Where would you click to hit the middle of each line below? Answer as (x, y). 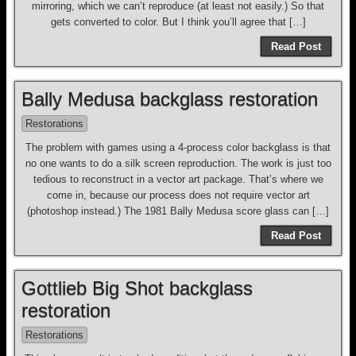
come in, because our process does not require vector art (178, 195)
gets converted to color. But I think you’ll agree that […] (178, 22)
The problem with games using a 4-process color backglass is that (178, 147)
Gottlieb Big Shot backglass (137, 288)
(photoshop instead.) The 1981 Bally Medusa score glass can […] (178, 211)
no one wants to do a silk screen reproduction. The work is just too (178, 163)
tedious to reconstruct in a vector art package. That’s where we (178, 179)
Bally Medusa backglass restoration (170, 99)
